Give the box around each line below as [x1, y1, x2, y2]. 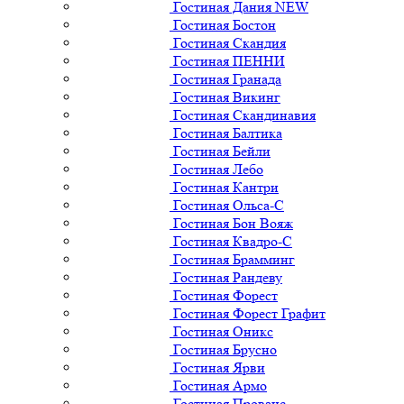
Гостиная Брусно [173, 340, 277, 358]
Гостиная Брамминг [173, 250, 295, 268]
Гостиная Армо [173, 376, 267, 394]
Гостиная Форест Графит [173, 304, 326, 322]
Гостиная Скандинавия [173, 106, 316, 124]
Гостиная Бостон [173, 15, 276, 33]
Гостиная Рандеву [173, 268, 282, 286]
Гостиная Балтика [173, 124, 282, 142]
